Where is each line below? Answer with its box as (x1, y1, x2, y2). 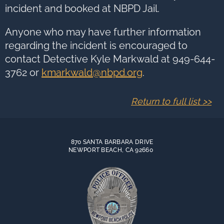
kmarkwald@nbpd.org (41, 66, 142, 78)
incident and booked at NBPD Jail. (5, 2, 159, 14)
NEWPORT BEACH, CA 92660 (68, 146, 153, 153)
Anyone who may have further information (5, 26, 201, 38)
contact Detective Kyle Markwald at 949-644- (5, 53, 215, 65)
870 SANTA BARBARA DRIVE (70, 138, 153, 145)
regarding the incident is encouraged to (5, 39, 187, 51)
